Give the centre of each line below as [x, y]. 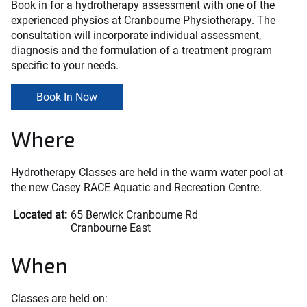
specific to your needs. [65, 65]
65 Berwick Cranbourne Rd [134, 214]
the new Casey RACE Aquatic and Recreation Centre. [136, 187]
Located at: [40, 214]
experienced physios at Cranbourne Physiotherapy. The [143, 20]
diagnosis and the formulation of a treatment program [142, 50]
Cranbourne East [111, 228]
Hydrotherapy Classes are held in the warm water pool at [147, 172]
